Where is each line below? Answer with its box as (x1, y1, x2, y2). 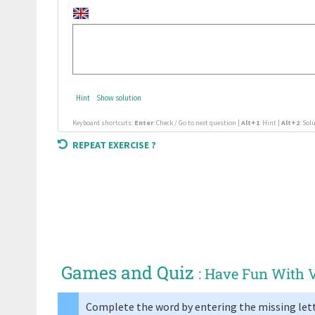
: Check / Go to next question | (153, 117, 241, 127)
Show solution (96, 92, 141, 103)
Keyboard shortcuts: (72, 117, 134, 127)
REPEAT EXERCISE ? (72, 138, 156, 151)
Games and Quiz (61, 260, 194, 284)
